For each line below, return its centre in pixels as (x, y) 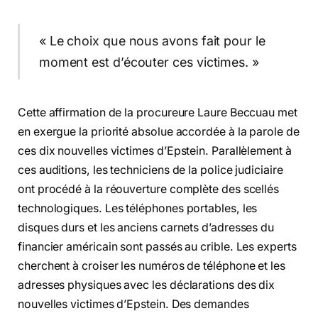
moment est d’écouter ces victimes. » (149, 62)
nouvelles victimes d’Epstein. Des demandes (133, 304)
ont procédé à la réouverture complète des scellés (149, 189)
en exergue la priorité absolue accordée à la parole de (159, 131)
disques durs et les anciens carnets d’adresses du (146, 227)
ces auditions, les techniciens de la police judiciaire (150, 170)
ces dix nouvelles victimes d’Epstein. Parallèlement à (155, 150)
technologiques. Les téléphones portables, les (138, 208)
